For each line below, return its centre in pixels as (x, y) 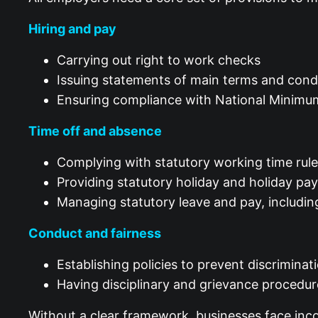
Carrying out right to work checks (162, 55)
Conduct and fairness (96, 229)
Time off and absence (97, 126)
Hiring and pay (74, 24)
